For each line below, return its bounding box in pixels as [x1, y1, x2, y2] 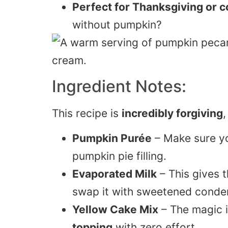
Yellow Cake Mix [72, 203, 158, 216]
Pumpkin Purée [72, 132, 152, 145]
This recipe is [52, 106, 122, 120]
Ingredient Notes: [52, 76, 186, 96]
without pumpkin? [72, 18, 162, 32]
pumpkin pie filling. [72, 150, 166, 163]
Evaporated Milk [72, 167, 157, 181]
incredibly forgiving [122, 106, 223, 120]
